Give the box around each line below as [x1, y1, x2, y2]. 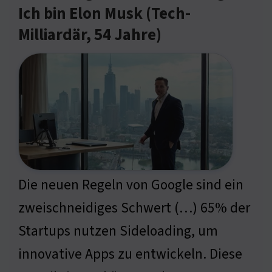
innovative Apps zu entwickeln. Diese [18, 244, 242, 265]
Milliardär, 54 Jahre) [18, 24, 161, 47]
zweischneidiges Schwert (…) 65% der [18, 198, 250, 219]
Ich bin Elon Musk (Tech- [18, 2, 191, 26]
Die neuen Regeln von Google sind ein [18, 175, 243, 195]
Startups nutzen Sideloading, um [18, 221, 218, 242]
